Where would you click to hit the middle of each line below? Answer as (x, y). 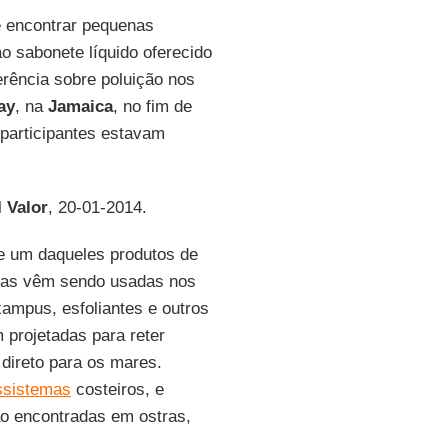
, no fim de (152, 106)
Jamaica (80, 106)
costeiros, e (117, 389)
